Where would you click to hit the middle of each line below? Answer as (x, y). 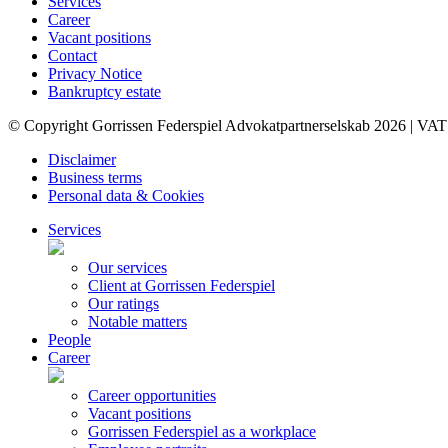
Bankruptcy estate (104, 91)
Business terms (95, 177)
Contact (72, 55)
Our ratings (123, 303)
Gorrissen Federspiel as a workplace (202, 431)
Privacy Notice (95, 73)
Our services (127, 267)
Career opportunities (152, 395)
